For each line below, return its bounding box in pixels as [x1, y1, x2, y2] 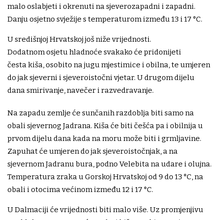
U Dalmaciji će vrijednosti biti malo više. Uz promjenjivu [7, 205, 203, 215]
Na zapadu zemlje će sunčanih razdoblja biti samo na [7, 109, 194, 118]
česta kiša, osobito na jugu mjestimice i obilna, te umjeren [7, 60, 210, 70]
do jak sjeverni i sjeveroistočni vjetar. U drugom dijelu [7, 73, 194, 82]
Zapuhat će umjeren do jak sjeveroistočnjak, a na [7, 147, 178, 156]
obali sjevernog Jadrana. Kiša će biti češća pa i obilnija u [7, 121, 203, 131]
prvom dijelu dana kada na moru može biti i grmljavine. [7, 134, 201, 143]
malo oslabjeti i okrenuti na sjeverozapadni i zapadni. [7, 2, 195, 11]
